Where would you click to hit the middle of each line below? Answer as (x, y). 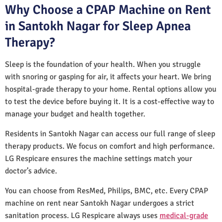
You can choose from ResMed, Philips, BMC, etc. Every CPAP (107, 191)
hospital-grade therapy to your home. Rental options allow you (111, 89)
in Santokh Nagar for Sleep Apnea (98, 26)
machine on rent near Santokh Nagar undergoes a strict (100, 203)
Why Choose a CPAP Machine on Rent (108, 10)
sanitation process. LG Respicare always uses (82, 215)
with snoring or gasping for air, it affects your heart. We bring (108, 77)
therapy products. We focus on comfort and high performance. (110, 146)
